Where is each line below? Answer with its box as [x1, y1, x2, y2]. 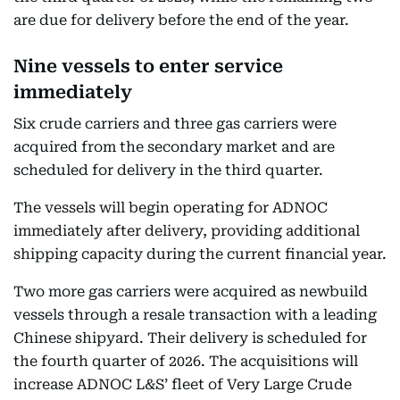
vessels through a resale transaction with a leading [13, 306, 377, 323]
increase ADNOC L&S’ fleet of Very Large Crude [13, 376, 352, 393]
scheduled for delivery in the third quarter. [13, 162, 323, 179]
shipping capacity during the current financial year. [13, 246, 387, 262]
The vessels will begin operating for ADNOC [13, 199, 328, 216]
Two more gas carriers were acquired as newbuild [13, 283, 368, 300]
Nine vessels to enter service [13, 55, 283, 77]
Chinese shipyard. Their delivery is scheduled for [13, 329, 367, 346]
